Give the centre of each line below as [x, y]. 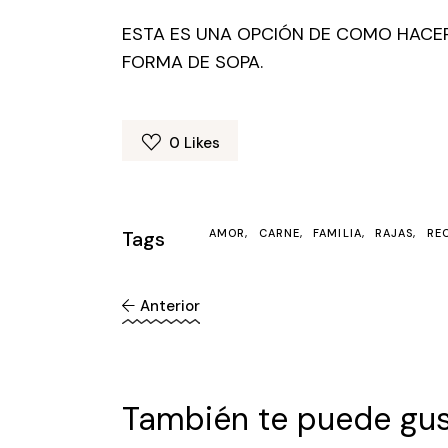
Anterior [169, 305]
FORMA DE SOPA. [192, 62]
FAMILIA [337, 233]
